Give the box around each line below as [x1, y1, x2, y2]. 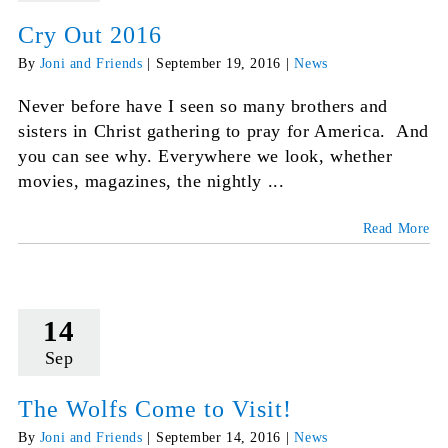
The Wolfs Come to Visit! [17, 396, 292, 423]
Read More [362, 221, 431, 237]
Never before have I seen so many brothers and [17, 96, 388, 117]
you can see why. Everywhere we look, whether [17, 146, 393, 167]
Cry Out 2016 [17, 22, 162, 49]
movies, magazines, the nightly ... [17, 171, 285, 192]
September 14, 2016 [155, 430, 281, 446]
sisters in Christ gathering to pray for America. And [17, 121, 429, 142]
